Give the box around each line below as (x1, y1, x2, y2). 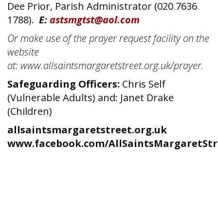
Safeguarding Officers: (7, 77, 120, 91)
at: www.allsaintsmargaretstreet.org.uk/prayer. (7, 59, 206, 72)
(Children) (7, 105, 54, 118)
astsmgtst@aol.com (50, 13, 140, 26)
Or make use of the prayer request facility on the (7, 32, 209, 45)
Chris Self (120, 77, 165, 91)
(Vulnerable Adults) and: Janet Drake (7, 91, 174, 104)
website (7, 45, 39, 58)
